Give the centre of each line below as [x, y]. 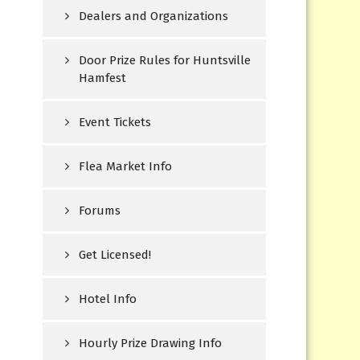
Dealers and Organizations [154, 16]
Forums [100, 211]
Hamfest [103, 78]
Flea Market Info [126, 167]
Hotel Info [108, 299]
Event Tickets [115, 123]
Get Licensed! [115, 255]
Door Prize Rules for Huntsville [165, 61]
